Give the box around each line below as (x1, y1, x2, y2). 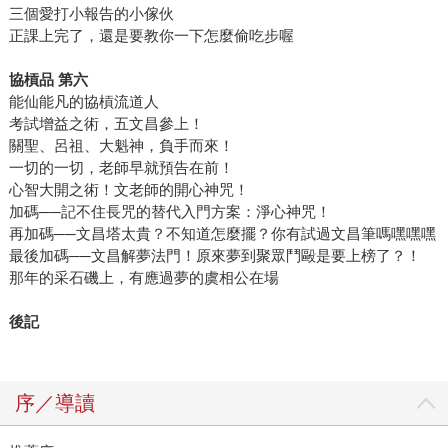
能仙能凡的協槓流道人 (8, 93, 159, 111)
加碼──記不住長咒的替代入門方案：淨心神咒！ (8, 203, 331, 221)
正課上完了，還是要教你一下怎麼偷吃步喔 (8, 27, 294, 45)
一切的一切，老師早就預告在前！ (8, 159, 234, 177)
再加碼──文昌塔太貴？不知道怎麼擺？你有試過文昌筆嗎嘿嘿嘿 (8, 225, 436, 243)
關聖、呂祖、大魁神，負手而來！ (8, 137, 234, 155)
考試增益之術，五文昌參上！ (8, 115, 204, 133)
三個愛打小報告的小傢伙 (8, 5, 174, 23)
